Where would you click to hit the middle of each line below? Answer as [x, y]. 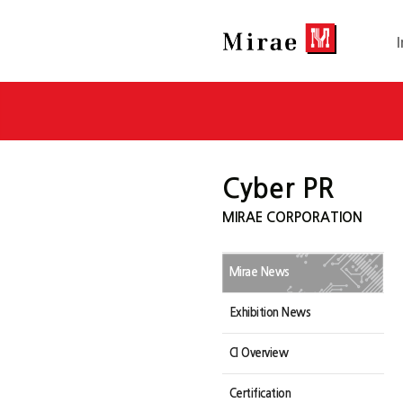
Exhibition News [269, 313]
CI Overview [258, 353]
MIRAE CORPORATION [292, 217]
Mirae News [259, 272]
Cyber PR [278, 188]
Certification [260, 394]
